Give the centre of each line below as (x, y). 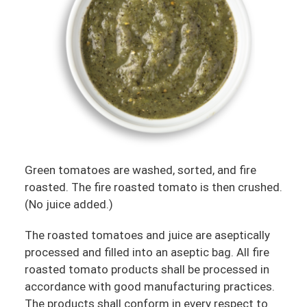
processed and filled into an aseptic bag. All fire (147, 252)
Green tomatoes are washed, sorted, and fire (140, 170)
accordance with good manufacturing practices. (149, 286)
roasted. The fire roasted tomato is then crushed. (153, 187)
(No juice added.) (69, 204)
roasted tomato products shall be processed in (147, 269)
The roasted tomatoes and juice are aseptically (147, 235)
